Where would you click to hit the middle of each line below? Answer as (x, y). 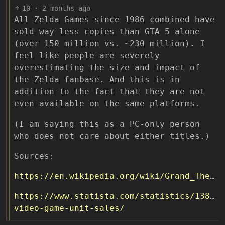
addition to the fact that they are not (109, 91)
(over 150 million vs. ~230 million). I (109, 43)
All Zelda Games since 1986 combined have (115, 19)
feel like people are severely (87, 55)
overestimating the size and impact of (107, 67)
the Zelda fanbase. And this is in (97, 79)
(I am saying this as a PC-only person (107, 124)
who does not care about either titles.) (112, 136)
